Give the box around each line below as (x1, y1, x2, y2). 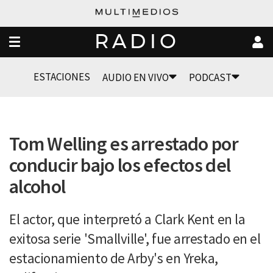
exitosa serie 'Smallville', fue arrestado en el (9, 230, 261, 247)
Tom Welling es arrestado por (9, 132, 239, 156)
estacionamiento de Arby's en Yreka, (9, 249, 218, 267)
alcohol (9, 174, 66, 199)
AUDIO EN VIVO (102, 70, 169, 84)
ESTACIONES (34, 70, 90, 83)
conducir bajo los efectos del (9, 153, 231, 177)
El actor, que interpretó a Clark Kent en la (9, 210, 246, 228)
